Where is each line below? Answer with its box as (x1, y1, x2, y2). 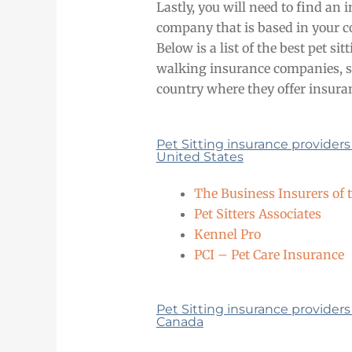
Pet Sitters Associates (193, 206, 321, 222)
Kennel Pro (193, 226, 261, 243)
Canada (156, 314, 203, 330)
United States (156, 149, 244, 165)
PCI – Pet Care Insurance (193, 247, 344, 263)
